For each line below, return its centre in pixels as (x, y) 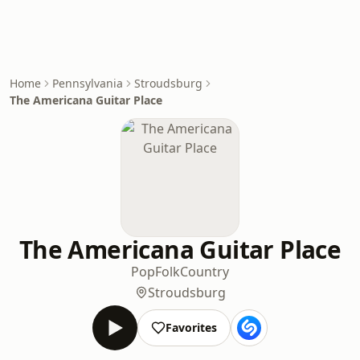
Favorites (191, 327)
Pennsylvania (88, 83)
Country (205, 272)
